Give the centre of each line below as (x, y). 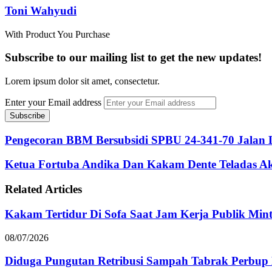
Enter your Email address (53, 102)
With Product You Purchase (57, 34)
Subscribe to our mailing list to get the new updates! (133, 58)
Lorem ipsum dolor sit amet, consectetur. (82, 81)
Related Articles (43, 189)
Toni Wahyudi (41, 10)
